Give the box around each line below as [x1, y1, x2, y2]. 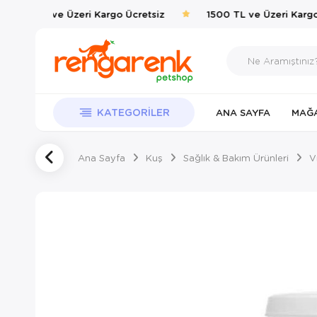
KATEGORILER [96, 105, 170, 119]
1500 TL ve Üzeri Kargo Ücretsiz [2, 7, 157, 21]
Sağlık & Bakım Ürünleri [183, 151, 289, 163]
